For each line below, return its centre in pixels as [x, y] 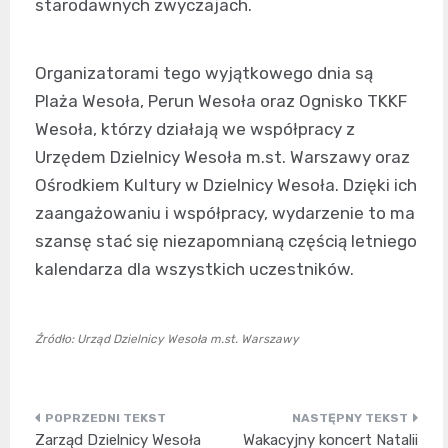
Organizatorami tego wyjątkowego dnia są [204, 72]
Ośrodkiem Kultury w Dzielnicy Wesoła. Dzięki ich [226, 184]
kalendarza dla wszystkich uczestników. [194, 268]
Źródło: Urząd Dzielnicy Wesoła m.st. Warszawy [167, 338]
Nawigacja [97, 425]
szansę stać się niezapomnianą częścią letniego [226, 240]
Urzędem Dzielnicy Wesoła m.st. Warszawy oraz [222, 156]
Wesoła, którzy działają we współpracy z [195, 128]
